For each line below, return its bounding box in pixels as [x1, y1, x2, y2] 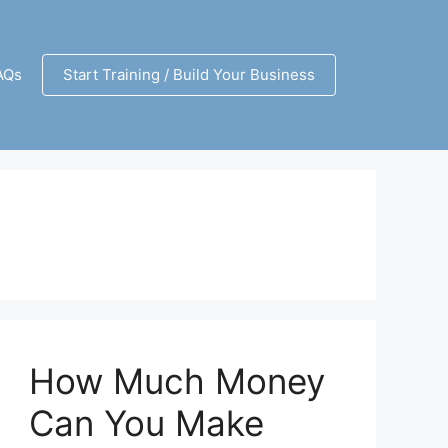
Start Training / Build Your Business [63, 64, 315, 84]
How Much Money [29, 359, 326, 402]
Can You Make [29, 401, 265, 444]
